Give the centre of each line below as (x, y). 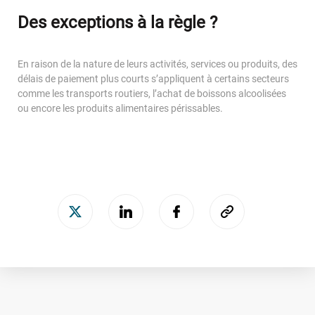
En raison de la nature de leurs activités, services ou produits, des (157, 64)
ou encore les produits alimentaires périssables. (120, 108)
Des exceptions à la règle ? (117, 22)
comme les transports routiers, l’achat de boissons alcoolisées (152, 94)
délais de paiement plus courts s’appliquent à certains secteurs (153, 79)
